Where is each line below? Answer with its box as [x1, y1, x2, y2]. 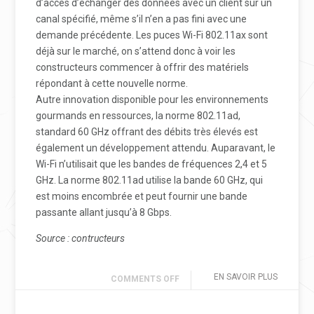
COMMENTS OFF [110, 274, 179, 284]
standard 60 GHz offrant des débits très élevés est [36, 126, 259, 137]
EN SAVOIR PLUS [213, 272, 278, 282]
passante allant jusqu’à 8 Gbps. [36, 207, 172, 218]
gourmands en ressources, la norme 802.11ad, [36, 110, 241, 121]
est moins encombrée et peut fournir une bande [36, 191, 248, 202]
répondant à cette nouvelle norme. [36, 78, 189, 89]
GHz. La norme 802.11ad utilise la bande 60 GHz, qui [36, 175, 264, 186]
